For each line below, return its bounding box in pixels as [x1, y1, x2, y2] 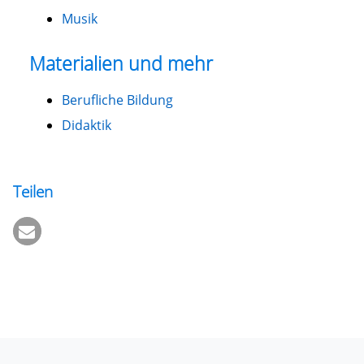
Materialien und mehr [28, 50, 213, 76]
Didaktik [61, 116, 111, 135]
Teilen [12, 180, 53, 202]
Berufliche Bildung [61, 91, 173, 110]
